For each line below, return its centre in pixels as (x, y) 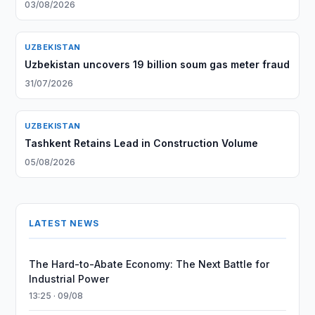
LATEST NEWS (64, 223)
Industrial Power (69, 279)
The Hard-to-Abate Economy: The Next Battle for (149, 264)
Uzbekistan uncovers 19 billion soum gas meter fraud (157, 64)
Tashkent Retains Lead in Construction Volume (142, 143)
